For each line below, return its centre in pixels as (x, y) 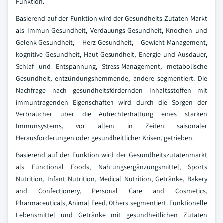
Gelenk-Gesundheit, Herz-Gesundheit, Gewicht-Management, (111, 42)
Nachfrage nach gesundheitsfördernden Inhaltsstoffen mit (111, 90)
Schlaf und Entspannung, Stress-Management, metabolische (111, 66)
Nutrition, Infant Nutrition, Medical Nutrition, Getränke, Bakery (111, 179)
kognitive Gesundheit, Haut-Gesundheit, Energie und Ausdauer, (111, 54)
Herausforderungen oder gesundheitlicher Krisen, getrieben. (105, 138)
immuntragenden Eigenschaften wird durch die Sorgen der (111, 102)
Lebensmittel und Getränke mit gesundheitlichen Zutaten (111, 215)
